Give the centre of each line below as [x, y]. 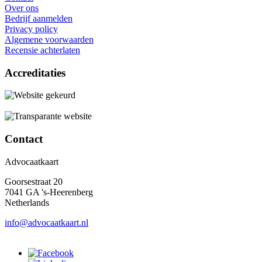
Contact [24, 139]
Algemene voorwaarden [49, 39]
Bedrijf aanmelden [39, 18]
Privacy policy [31, 29]
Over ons [22, 8]
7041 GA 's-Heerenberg [49, 192]
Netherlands [27, 202]
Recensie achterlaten [42, 50]
